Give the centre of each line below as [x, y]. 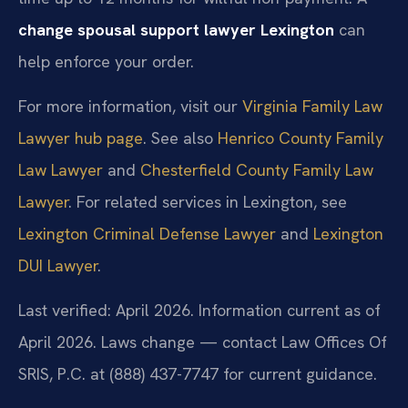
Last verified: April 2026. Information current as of [199, 311]
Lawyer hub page [81, 138]
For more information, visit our [130, 106]
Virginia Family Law [312, 106]
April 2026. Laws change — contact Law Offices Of [203, 342]
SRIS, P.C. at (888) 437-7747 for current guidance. [198, 374]
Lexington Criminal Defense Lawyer [147, 234]
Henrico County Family [301, 138]
